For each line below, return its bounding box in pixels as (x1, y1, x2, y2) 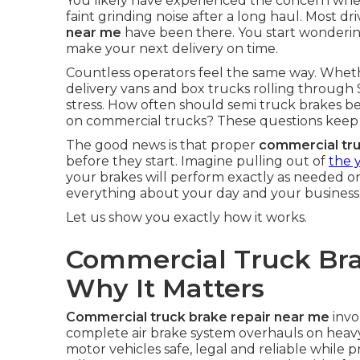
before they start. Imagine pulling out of (66, 153, 329, 169)
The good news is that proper (66, 137, 259, 153)
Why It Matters (66, 272, 264, 304)
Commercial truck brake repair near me (66, 309, 329, 325)
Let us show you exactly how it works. (66, 210, 307, 225)
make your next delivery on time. (66, 41, 278, 56)
